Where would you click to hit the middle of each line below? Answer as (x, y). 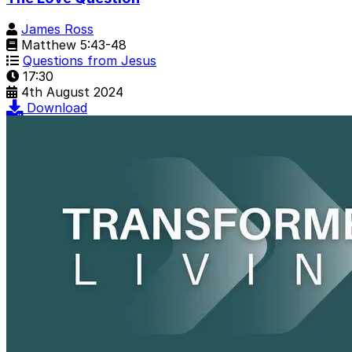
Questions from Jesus (90, 61)
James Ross (57, 29)
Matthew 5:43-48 (72, 45)
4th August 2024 (72, 92)
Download (57, 108)
